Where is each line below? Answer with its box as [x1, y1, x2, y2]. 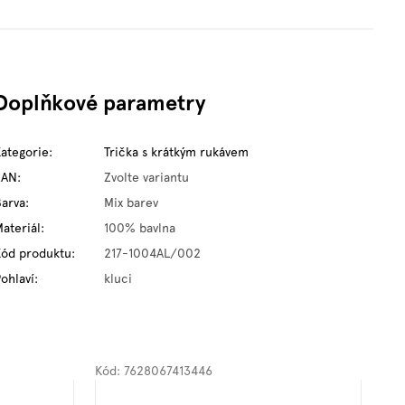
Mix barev [104, 194, 159, 210]
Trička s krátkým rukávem [104, 144, 250, 159]
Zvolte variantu [104, 169, 190, 184]
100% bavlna [104, 220, 176, 235]
